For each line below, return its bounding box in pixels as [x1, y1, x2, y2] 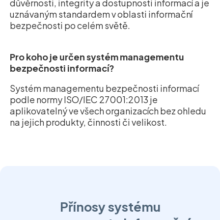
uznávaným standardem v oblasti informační [10, 8, 192, 20]
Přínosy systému [59, 198, 161, 215]
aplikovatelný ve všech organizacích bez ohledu [10, 105, 206, 117]
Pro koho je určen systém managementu [10, 51, 184, 63]
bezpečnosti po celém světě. [10, 20, 130, 31]
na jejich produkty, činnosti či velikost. [10, 116, 167, 128]
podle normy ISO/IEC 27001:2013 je [10, 94, 158, 106]
